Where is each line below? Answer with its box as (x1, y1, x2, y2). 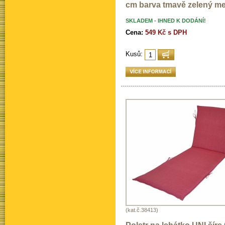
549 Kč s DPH (145, 29, 187, 37)
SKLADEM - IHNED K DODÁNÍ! (126, 18, 206, 24)
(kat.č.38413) (126, 207, 158, 213)
